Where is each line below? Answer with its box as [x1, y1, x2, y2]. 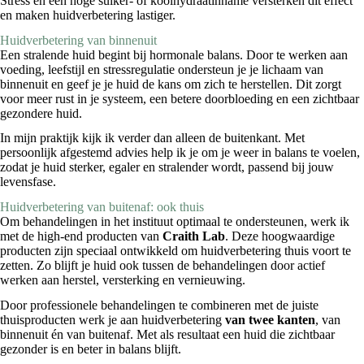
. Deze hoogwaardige [225, 229, 335, 244]
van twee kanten [225, 312, 315, 327]
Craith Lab [162, 229, 225, 244]
